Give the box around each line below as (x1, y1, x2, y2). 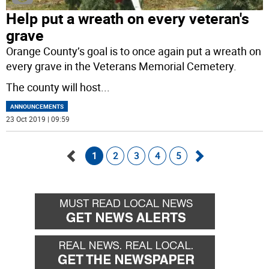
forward (192, 185, 234, 201)
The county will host (6, 80, 101, 95)
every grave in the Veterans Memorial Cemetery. (6, 59, 237, 74)
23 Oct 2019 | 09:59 (6, 114, 70, 124)
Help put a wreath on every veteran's (6, 8, 250, 29)
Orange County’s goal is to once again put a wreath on (6, 44, 262, 59)
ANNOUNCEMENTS (10, 102, 64, 111)
